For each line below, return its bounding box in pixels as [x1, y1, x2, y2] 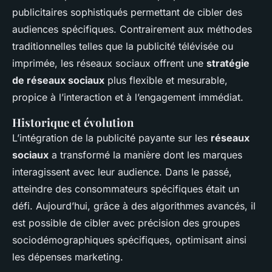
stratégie [206, 57, 250, 70]
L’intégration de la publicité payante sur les [12, 132, 211, 144]
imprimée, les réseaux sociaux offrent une [12, 57, 206, 70]
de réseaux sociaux [12, 74, 104, 87]
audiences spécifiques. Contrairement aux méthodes [12, 23, 252, 36]
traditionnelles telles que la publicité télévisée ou [12, 40, 233, 53]
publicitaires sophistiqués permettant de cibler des [12, 6, 242, 19]
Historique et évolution [12, 115, 134, 131]
